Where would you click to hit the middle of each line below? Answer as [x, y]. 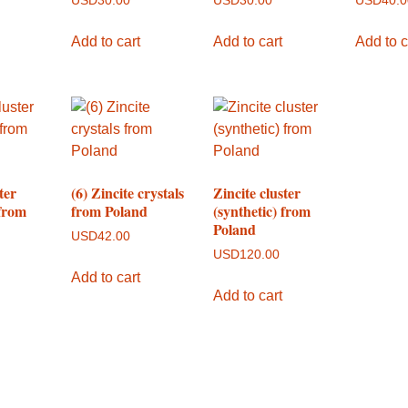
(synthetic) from [262, 210]
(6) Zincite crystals [128, 192]
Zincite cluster [257, 192]
